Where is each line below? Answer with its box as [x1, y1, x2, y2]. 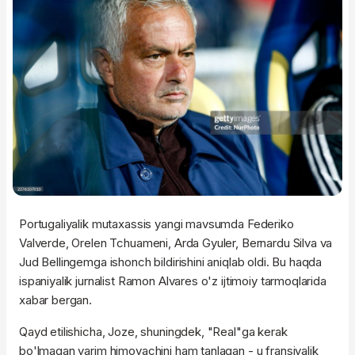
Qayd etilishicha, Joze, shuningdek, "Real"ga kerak [19, 324, 288, 340]
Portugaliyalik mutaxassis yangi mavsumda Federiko [19, 216, 294, 232]
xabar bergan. [19, 292, 93, 308]
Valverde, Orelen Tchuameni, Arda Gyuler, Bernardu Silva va [19, 235, 333, 251]
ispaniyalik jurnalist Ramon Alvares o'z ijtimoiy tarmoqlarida [19, 273, 326, 289]
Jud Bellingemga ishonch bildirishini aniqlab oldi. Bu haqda [19, 254, 323, 270]
